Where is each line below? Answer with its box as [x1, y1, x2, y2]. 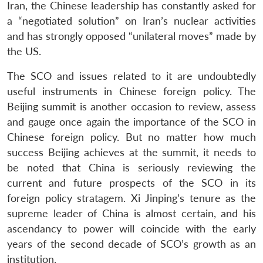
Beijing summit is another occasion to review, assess [7, 100, 256, 113]
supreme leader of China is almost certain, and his [7, 207, 256, 220]
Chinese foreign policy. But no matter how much [7, 130, 256, 143]
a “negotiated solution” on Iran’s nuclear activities [7, 14, 256, 27]
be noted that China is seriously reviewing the [7, 161, 256, 174]
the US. [7, 45, 41, 58]
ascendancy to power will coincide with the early [7, 222, 256, 235]
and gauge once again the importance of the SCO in [7, 115, 256, 128]
